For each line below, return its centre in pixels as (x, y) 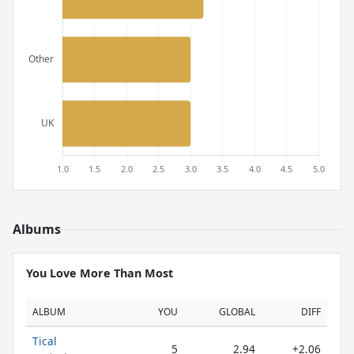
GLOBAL (237, 312)
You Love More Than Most (100, 273)
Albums (37, 229)
